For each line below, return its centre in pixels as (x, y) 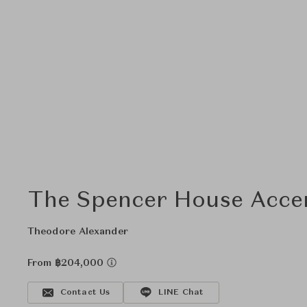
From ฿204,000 (67, 263)
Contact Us (85, 293)
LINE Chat (181, 293)
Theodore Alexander (78, 232)
